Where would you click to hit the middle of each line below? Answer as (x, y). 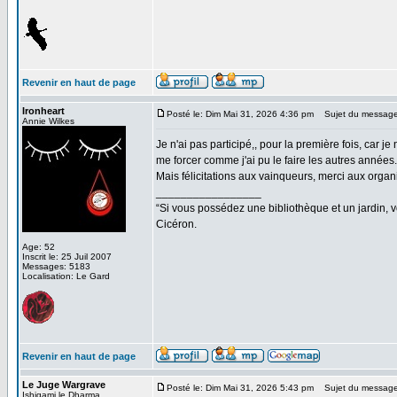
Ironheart (43, 111)
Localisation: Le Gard (66, 276)
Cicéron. (176, 224)
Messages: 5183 (56, 266)
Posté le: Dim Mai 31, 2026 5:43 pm (240, 388)
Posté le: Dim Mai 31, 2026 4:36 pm (240, 114)
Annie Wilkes (48, 121)
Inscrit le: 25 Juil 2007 (67, 257)
